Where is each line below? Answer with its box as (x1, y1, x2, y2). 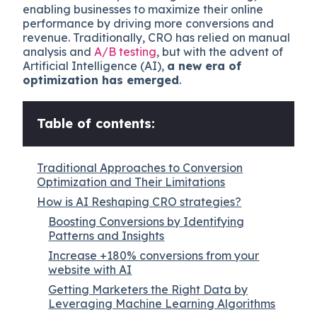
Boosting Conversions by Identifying (48, 214, 245, 229)
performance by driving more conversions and (23, 16, 275, 30)
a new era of (167, 58, 242, 73)
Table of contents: (37, 115, 156, 132)
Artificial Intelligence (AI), (23, 58, 168, 73)
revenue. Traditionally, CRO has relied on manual (23, 30, 291, 45)
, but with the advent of (156, 44, 284, 59)
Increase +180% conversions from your (48, 248, 260, 263)
